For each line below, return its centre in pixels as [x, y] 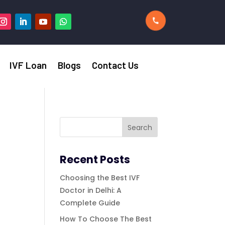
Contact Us [116, 65]
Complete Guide [90, 203]
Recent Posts [95, 160]
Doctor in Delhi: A [91, 191]
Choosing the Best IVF [100, 178]
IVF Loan [28, 65]
